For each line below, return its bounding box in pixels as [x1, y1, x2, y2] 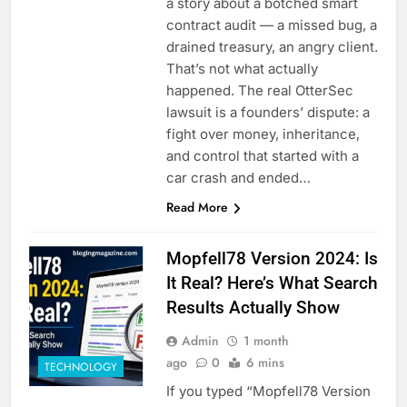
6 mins [245, 353, 284, 372]
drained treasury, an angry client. [165, 38, 378, 56]
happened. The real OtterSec [165, 82, 353, 100]
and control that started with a [165, 147, 359, 165]
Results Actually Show [165, 297, 340, 319]
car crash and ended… [165, 169, 311, 187]
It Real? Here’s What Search [165, 273, 378, 294]
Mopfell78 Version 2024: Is [165, 248, 378, 270]
